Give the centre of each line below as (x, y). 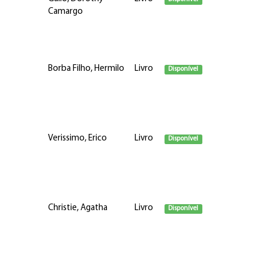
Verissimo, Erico (77, 138)
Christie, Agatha (77, 208)
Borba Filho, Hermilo (86, 69)
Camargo (65, 12)
